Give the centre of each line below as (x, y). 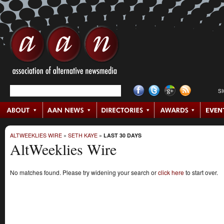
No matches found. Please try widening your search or (84, 172)
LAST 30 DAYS (122, 135)
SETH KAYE (83, 135)
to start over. (201, 172)
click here (171, 172)
